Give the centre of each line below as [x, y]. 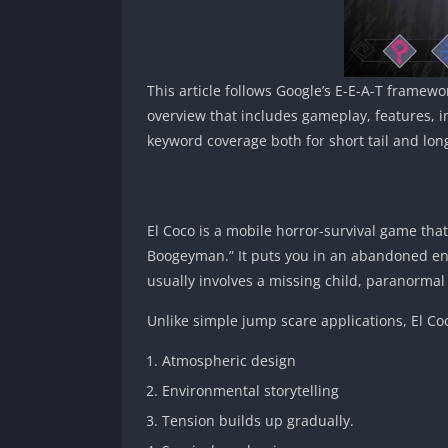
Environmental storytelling [250, 390]
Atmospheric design [229, 360]
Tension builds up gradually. [258, 420]
